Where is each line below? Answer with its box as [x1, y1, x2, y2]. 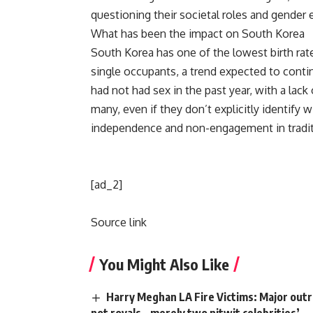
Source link [91, 215, 147, 230]
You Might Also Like [99, 254, 229, 275]
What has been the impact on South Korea [91, 27, 305, 41]
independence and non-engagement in [91, 121, 288, 136]
